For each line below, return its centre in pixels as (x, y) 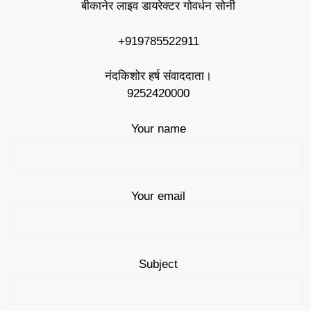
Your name (158, 128)
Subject (159, 264)
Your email (159, 196)
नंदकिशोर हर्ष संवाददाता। (159, 76)
